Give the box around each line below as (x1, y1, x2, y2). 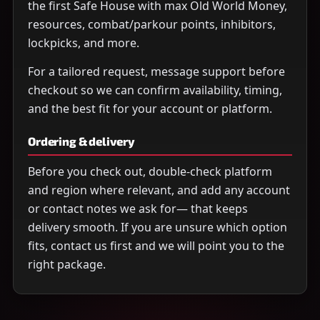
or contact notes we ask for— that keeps (28, 201, 248, 217)
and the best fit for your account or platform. (28, 101, 272, 117)
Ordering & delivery (28, 134, 135, 149)
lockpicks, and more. (28, 35, 139, 51)
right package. (28, 256, 106, 273)
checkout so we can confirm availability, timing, (28, 82, 282, 99)
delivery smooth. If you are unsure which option (28, 219, 287, 236)
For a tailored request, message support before (28, 64, 285, 80)
